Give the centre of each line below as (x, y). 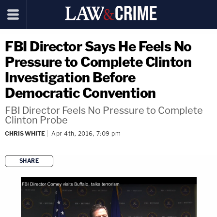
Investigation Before (70, 77)
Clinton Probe (36, 120)
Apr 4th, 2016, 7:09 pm (86, 133)
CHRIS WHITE (25, 133)
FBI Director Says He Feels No (98, 46)
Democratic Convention (80, 93)
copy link (125, 177)
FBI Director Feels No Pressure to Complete (104, 110)
